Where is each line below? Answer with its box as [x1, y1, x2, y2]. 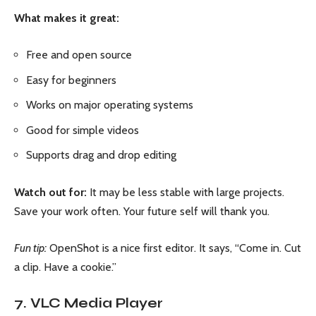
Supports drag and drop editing [26, 148, 176, 162]
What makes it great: [14, 11, 119, 25]
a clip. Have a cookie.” [14, 260, 116, 274]
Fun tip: [14, 241, 47, 255]
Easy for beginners [26, 73, 116, 87]
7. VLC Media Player [14, 294, 163, 311]
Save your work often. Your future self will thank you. [14, 204, 269, 218]
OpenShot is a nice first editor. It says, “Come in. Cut [47, 241, 301, 255]
